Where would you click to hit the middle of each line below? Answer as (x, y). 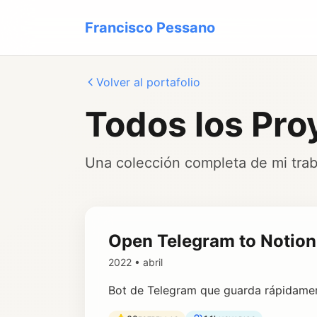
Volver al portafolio (148, 82)
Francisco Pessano (150, 28)
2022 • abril (136, 262)
